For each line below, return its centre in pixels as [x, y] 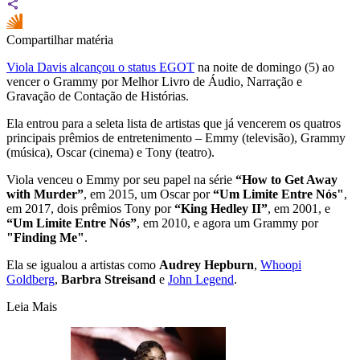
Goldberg [31, 279]
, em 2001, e [299, 208]
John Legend [201, 279]
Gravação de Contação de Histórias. [98, 96]
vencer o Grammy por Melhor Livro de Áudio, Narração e [154, 81]
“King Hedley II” [219, 208]
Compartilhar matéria [60, 39]
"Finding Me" [45, 237]
